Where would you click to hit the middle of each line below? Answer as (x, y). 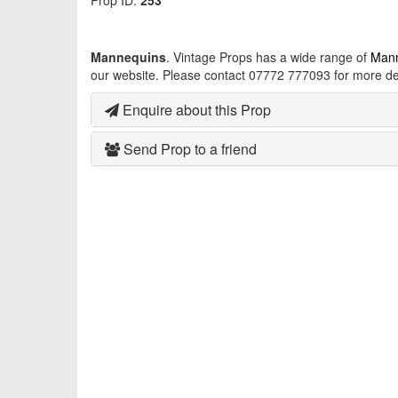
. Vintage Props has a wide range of (268, 57)
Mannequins (128, 57)
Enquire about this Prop (195, 110)
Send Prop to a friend (188, 149)
